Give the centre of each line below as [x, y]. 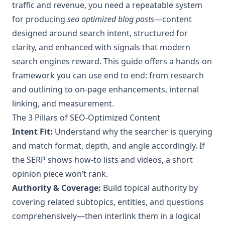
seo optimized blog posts [111, 19]
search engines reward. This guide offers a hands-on [112, 61]
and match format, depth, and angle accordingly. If [108, 145]
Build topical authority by [149, 188]
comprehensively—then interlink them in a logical [106, 216]
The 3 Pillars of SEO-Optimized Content [86, 117]
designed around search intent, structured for [100, 33]
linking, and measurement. [63, 103]
